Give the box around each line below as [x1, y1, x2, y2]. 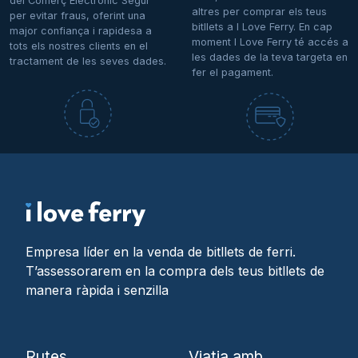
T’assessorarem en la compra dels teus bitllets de [26, 263, 324, 279]
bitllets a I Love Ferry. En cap [192, 21, 332, 34]
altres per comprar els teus [192, 6, 327, 18]
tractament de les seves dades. [10, 55, 166, 68]
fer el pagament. [192, 66, 273, 79]
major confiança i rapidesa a [10, 25, 152, 38]
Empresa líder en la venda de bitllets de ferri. [26, 244, 296, 260]
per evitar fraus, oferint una [10, 10, 145, 22]
